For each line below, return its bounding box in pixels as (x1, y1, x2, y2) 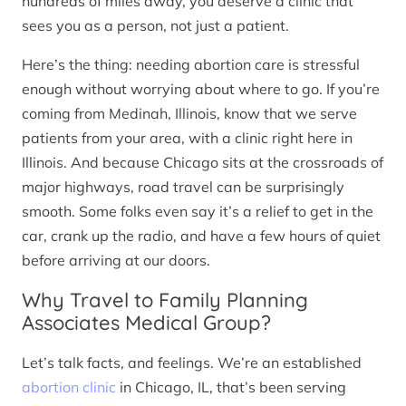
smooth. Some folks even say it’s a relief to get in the (22, 201, 373, 220)
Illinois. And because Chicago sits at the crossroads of (22, 152, 383, 171)
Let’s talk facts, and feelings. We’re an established (22, 353, 362, 372)
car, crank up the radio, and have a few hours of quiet (22, 226, 381, 245)
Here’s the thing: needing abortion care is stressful (22, 54, 360, 73)
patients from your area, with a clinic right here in (22, 128, 353, 147)
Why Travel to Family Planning (22, 286, 308, 313)
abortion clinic (22, 378, 116, 397)
